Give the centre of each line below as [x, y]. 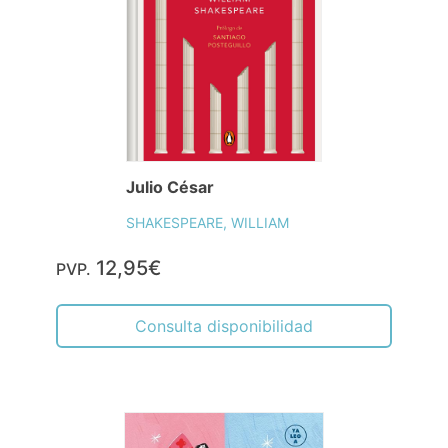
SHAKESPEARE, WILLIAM [207, 222]
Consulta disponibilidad [224, 326]
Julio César [169, 187]
